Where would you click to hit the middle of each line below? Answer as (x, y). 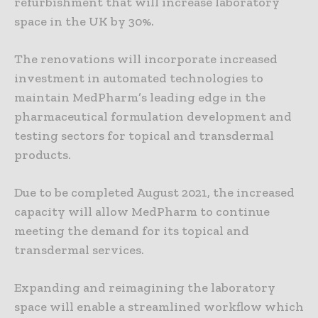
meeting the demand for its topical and (132, 231)
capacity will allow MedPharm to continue (142, 212)
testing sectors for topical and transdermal (144, 136)
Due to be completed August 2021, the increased (154, 193)
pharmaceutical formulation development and (153, 117)
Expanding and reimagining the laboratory (145, 288)
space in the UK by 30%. (84, 22)
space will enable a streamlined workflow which (159, 307)
